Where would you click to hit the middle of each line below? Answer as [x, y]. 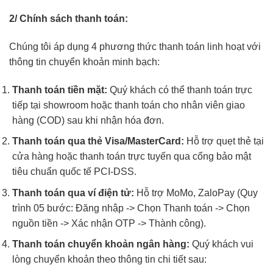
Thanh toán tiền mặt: [60, 90]
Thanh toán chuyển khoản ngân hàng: [101, 244]
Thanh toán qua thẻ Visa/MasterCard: [98, 141]
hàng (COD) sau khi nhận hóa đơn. [88, 120]
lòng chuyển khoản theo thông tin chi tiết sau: [109, 260]
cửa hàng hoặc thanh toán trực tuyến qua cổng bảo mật [132, 157]
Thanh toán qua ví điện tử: [73, 193]
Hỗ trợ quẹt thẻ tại [224, 141]
